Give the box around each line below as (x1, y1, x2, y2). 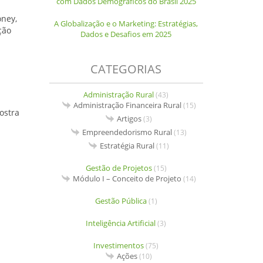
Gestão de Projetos (85, 163, 152, 174)
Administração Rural (83, 89, 154, 100)
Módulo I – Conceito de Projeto (73, 173, 182, 184)
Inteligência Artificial (86, 218, 156, 229)
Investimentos (93, 240, 144, 251)
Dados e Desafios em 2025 (80, 29, 172, 40)
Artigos (117, 113, 142, 124)
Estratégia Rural (100, 140, 155, 151)
